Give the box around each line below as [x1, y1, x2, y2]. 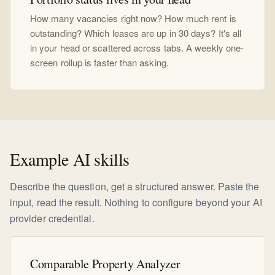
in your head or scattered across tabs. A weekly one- [30, 41, 244, 54]
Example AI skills [10, 147, 130, 171]
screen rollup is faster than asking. [30, 56, 169, 69]
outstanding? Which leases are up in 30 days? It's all [30, 26, 242, 39]
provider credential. [10, 211, 95, 225]
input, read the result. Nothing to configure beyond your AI [10, 195, 262, 209]
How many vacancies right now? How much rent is [30, 12, 236, 25]
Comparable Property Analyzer [30, 255, 180, 272]
